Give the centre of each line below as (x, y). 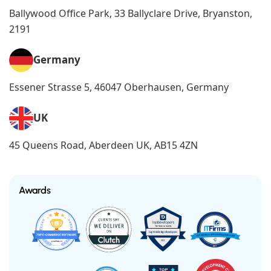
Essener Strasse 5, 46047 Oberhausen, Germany (119, 87)
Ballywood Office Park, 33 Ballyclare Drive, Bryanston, (131, 13)
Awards (35, 190)
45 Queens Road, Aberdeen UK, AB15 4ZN (103, 145)
